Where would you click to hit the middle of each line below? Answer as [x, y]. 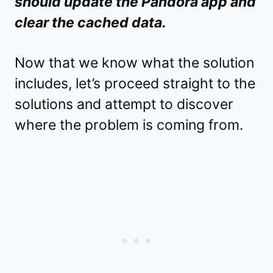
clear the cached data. [90, 23]
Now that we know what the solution [134, 63]
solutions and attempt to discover [124, 105]
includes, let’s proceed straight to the [135, 84]
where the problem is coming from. [129, 125]
